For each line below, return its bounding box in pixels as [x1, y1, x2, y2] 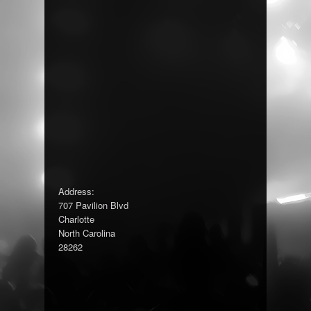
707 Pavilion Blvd [58, 199, 128, 212]
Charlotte [58, 212, 94, 226]
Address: [58, 185, 94, 198]
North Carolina [58, 226, 115, 239]
